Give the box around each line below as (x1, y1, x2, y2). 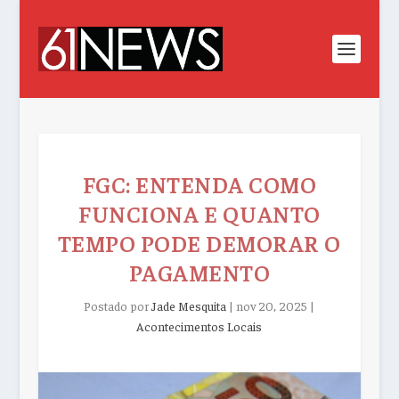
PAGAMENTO (128, 257, 271, 287)
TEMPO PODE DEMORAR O (57, 228, 341, 257)
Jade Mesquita (151, 297, 227, 313)
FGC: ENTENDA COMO (82, 169, 317, 199)
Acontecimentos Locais (136, 318, 263, 334)
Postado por (84, 297, 152, 313)
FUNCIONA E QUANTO (78, 199, 321, 228)
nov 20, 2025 (236, 297, 308, 313)
